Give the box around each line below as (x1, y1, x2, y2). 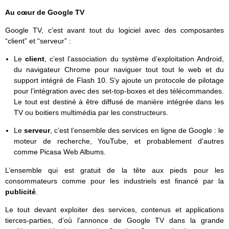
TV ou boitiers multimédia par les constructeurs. (13, 108, 168, 117)
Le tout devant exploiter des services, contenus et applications (5, 205, 224, 214)
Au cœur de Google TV (5, 8, 84, 17)
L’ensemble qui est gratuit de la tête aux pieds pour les (5, 166, 224, 174)
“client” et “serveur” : (5, 37, 71, 45)
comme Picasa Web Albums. (13, 148, 106, 156)
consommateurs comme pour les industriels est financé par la (5, 176, 224, 185)
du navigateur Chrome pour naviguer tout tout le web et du (13, 65, 224, 74)
